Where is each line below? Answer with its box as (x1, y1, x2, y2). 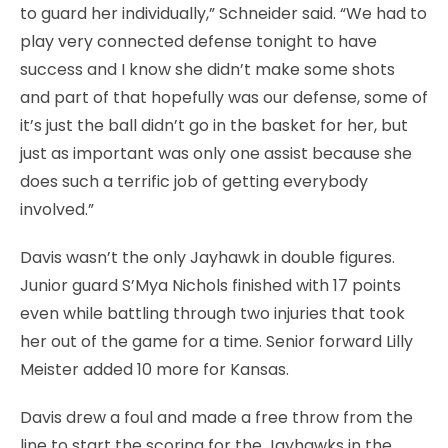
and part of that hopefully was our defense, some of (20, 85, 428, 109)
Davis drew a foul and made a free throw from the (20, 405, 413, 429)
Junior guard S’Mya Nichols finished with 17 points (20, 273, 401, 297)
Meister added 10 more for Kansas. (20, 357, 289, 381)
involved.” (20, 197, 94, 221)
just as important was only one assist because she (20, 141, 412, 165)
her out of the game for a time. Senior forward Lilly (20, 329, 413, 353)
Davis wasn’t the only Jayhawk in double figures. (20, 245, 395, 269)
